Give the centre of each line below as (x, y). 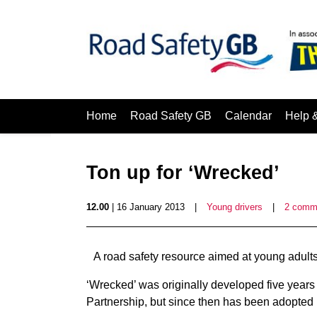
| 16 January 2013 (147, 207)
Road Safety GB (171, 116)
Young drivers (235, 207)
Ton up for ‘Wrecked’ (183, 173)
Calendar (248, 116)
